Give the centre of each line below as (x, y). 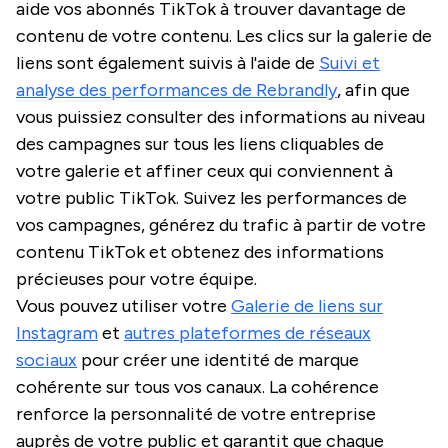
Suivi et (349, 62)
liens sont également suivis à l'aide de (167, 62)
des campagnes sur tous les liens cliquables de (200, 143)
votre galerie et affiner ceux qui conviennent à (204, 170)
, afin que (373, 89)
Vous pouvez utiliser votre (123, 305)
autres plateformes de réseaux (247, 332)
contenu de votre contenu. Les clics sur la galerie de (224, 35)
